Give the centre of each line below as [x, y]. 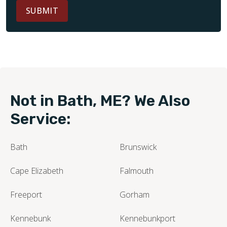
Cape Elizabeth [37, 171]
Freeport [26, 194]
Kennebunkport [147, 218]
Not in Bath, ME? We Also [100, 101]
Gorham [135, 194]
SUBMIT [42, 10]
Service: [40, 119]
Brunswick [138, 147]
